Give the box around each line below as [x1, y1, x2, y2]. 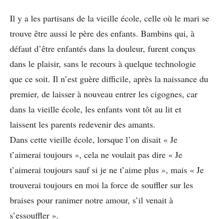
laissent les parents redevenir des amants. [10, 118, 155, 130]
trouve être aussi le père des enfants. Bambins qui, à [10, 27, 195, 39]
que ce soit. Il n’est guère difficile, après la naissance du [10, 72, 208, 85]
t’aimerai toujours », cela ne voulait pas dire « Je [10, 148, 182, 160]
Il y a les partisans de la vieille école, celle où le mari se [10, 12, 209, 24]
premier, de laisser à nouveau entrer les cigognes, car [10, 88, 197, 100]
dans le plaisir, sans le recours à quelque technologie [10, 57, 196, 69]
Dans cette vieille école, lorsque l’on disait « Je [10, 133, 177, 145]
